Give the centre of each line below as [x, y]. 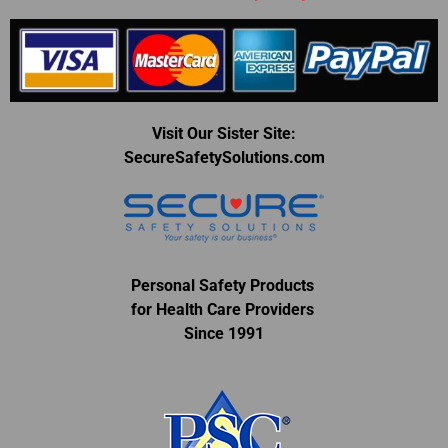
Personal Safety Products [224, 285]
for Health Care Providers [224, 309]
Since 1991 [224, 333]
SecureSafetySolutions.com [224, 157]
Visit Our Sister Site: [224, 133]
